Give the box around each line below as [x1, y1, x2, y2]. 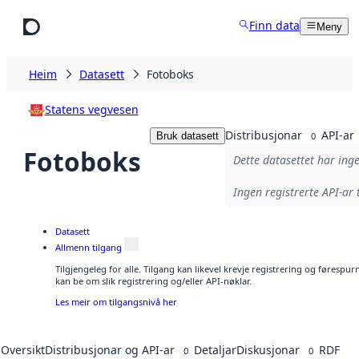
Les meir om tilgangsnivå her [55, 295, 177, 308]
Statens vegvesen [44, 102, 139, 117]
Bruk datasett [155, 129, 219, 142]
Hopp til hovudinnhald [6, 6, 127, 22]
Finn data [248, 18, 300, 33]
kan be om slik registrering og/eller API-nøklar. [55, 274, 252, 287]
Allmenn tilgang [55, 241, 122, 254]
